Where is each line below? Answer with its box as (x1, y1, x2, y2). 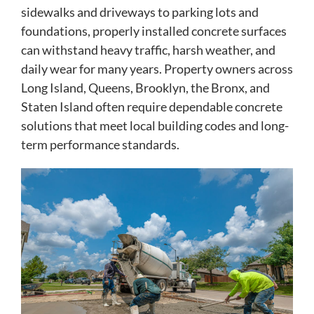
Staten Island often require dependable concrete (21, 99, 282, 115)
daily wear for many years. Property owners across (21, 61, 293, 77)
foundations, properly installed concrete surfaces (21, 23, 287, 39)
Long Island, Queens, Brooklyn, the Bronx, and (21, 80, 270, 96)
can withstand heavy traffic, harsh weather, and (21, 42, 275, 58)
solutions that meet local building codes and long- (21, 118, 289, 134)
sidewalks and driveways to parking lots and (21, 4, 259, 20)
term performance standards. (21, 137, 179, 153)
